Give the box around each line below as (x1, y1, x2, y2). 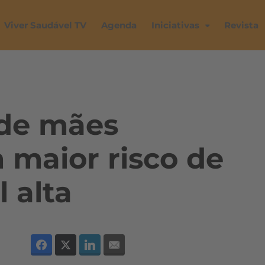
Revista (224, 20, 258, 31)
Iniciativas (151, 20, 199, 31)
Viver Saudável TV (4, 20, 86, 31)
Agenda (101, 20, 137, 31)
